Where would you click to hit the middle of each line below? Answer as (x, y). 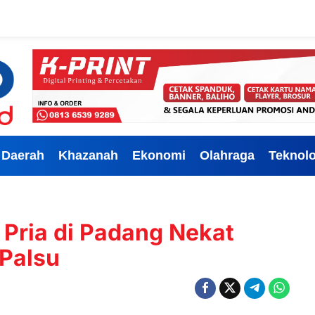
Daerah (23, 155)
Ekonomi (159, 155)
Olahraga (227, 155)
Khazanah (88, 155)
